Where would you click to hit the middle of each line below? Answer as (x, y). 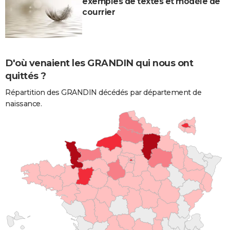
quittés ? (26, 76)
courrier (99, 12)
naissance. (23, 103)
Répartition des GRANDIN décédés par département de (103, 92)
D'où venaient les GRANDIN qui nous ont (99, 63)
